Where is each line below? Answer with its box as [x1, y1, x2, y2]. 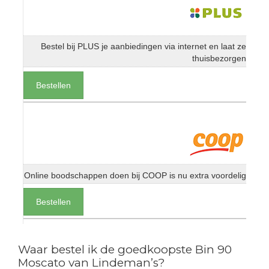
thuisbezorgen [192, 53, 246, 64]
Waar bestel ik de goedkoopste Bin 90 [18, 242, 232, 256]
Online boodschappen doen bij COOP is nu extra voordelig [24, 170, 246, 180]
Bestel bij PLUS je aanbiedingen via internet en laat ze [41, 41, 246, 52]
